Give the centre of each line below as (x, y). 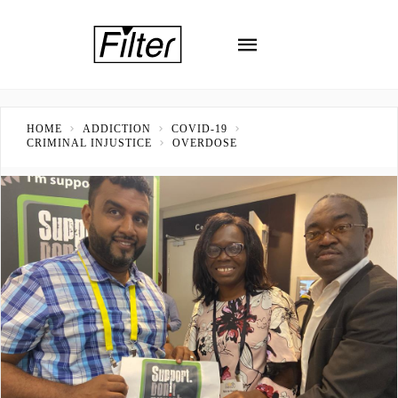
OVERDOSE (205, 143)
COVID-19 (199, 129)
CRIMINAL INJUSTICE (89, 143)
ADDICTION (117, 129)
